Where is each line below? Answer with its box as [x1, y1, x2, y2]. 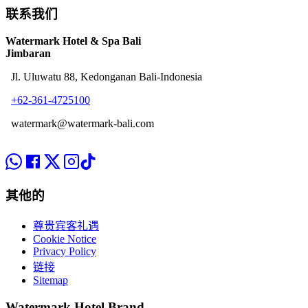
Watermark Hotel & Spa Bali [5, 34, 141, 47]
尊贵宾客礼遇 [33, 220, 99, 232]
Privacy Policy [33, 245, 96, 258]
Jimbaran [5, 47, 51, 59]
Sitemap [33, 274, 68, 287]
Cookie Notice [33, 233, 96, 245]
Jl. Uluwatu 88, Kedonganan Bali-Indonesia [11, 70, 202, 82]
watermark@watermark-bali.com [11, 117, 154, 129]
